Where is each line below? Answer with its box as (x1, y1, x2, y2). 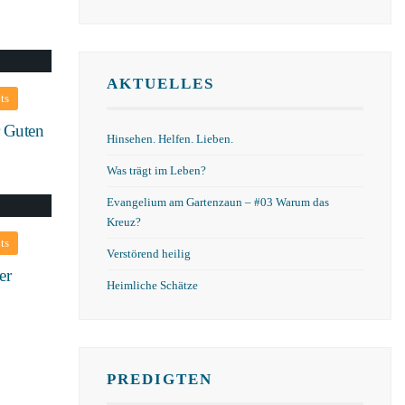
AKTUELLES (106, 75, 214, 92)
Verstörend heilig (106, 248, 191, 260)
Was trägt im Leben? (106, 165, 206, 177)
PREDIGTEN (106, 371, 212, 388)
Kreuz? (106, 216, 141, 229)
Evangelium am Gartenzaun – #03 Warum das (106, 196, 329, 209)
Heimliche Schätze (106, 279, 198, 292)
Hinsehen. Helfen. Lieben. (106, 133, 233, 146)
